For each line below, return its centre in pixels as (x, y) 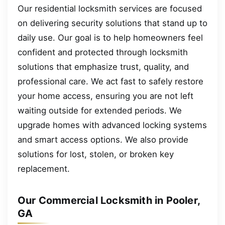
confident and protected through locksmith (103, 52)
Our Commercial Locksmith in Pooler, (109, 201)
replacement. (44, 169)
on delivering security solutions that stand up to (113, 23)
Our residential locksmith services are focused (110, 9)
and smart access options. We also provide (103, 140)
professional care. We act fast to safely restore (110, 82)
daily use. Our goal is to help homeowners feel (110, 38)
